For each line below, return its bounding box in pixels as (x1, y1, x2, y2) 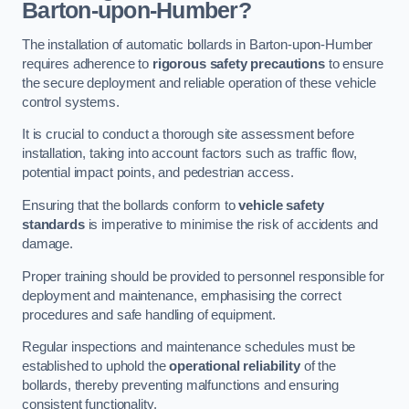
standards (22, 216, 85, 232)
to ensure (324, 56, 383, 71)
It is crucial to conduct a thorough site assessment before (22, 127, 354, 142)
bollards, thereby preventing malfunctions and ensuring (22, 378, 340, 393)
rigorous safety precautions (152, 56, 325, 71)
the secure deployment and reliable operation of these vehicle (22, 75, 377, 90)
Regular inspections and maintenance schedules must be (22, 340, 356, 355)
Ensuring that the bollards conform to (22, 197, 239, 213)
